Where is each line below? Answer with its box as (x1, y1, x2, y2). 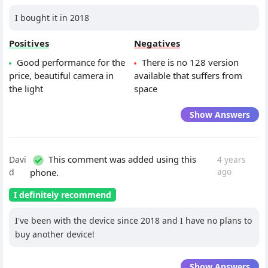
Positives (9, 37, 49, 50)
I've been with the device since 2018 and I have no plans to (15, 215, 252, 227)
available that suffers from (134, 69, 242, 82)
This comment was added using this (48, 153, 197, 166)
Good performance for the (17, 56, 125, 69)
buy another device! (15, 229, 95, 240)
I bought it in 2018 (15, 12, 89, 24)
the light (9, 83, 43, 95)
